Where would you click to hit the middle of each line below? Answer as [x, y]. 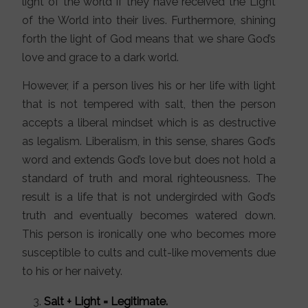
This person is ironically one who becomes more [149, 234]
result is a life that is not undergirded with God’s [149, 197]
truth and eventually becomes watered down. [149, 216]
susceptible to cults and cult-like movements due [149, 253]
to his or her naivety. [73, 272]
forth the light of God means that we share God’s [149, 39]
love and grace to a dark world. [101, 58]
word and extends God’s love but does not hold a [149, 160]
